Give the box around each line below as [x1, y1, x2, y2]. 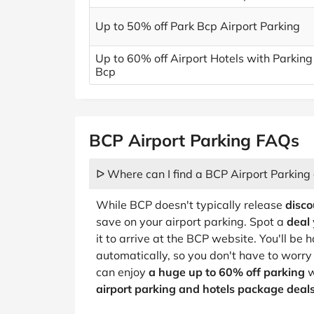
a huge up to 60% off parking [149, 265, 305, 279]
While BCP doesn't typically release [96, 198, 285, 212]
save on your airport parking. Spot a [96, 214, 287, 228]
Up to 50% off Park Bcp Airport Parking [95, 19, 300, 33]
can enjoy [96, 265, 149, 279]
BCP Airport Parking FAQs [89, 130, 299, 151]
